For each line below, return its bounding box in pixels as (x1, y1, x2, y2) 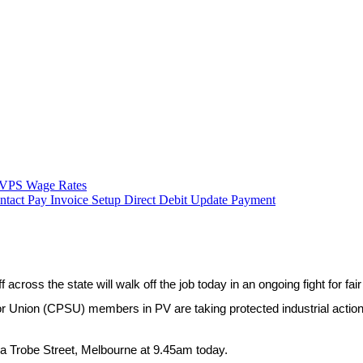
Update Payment (190, 193, 275, 207)
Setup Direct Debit (92, 193, 190, 207)
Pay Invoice (28, 193, 92, 207)
